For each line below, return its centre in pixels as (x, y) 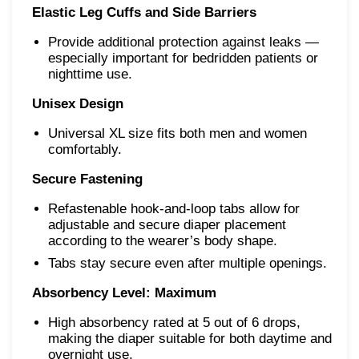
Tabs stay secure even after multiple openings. (188, 264)
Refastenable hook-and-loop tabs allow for (174, 209)
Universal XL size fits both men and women (177, 134)
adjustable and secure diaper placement (167, 225)
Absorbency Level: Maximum (124, 293)
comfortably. (85, 150)
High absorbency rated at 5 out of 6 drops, (174, 323)
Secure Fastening (87, 179)
